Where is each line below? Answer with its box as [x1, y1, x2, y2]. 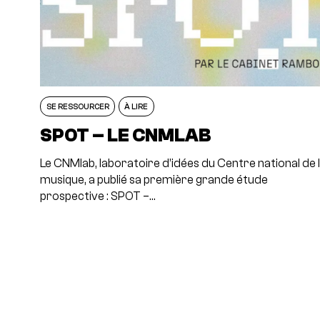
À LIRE [124, 101, 149, 111]
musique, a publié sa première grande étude [40, 173, 269, 186]
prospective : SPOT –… [40, 189, 156, 203]
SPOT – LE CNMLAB [40, 125, 212, 146]
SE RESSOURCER [46, 101, 109, 111]
